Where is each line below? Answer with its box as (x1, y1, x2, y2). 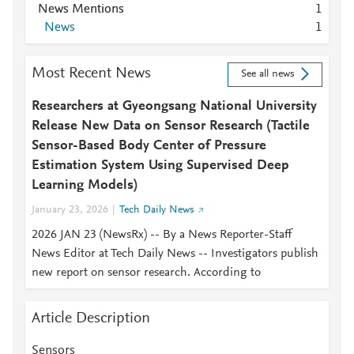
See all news (240, 69, 295, 81)
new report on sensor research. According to (32, 266, 261, 279)
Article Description (32, 311, 150, 326)
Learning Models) (32, 179, 137, 193)
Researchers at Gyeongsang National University (32, 100, 317, 114)
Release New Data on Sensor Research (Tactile (32, 119, 310, 134)
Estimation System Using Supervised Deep (32, 159, 289, 173)
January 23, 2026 (32, 205, 108, 216)
